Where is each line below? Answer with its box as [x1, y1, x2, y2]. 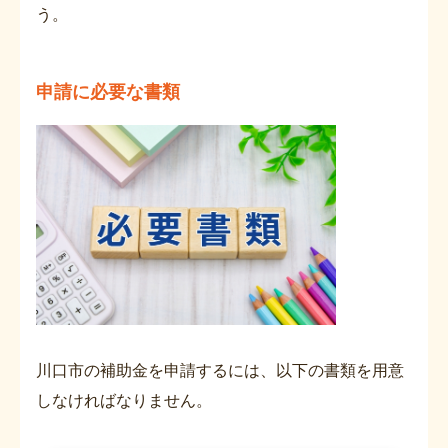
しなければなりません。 [36, 390, 212, 411]
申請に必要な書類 [36, 81, 180, 103]
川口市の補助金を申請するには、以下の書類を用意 [36, 360, 404, 381]
